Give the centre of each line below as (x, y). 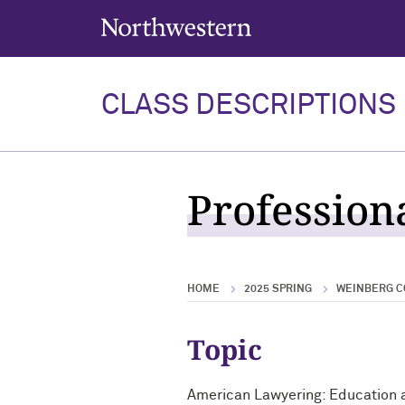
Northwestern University (163, 23)
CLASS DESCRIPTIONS (249, 106)
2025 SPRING (278, 289)
